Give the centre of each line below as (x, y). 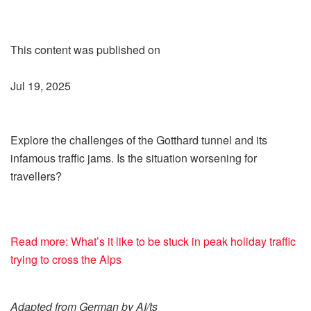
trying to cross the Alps (66, 259)
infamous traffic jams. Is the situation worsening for (134, 158)
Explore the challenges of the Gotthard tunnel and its (139, 140)
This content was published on (85, 49)
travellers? (36, 176)
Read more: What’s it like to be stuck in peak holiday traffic (153, 241)
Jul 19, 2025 (41, 85)
